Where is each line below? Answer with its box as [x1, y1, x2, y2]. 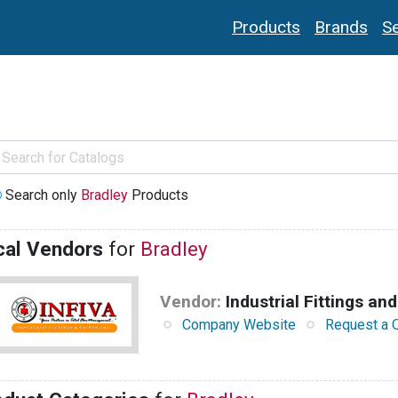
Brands [314, 17, 368, 38]
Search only [4, 187, 81, 204]
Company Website [182, 316, 296, 334]
